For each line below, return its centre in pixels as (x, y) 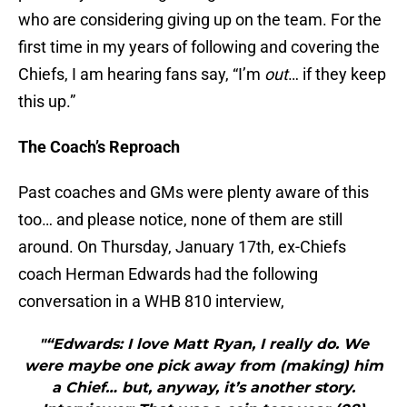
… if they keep (337, 74)
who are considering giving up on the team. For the (200, 20)
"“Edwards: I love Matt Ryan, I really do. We (203, 344)
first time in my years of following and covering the (199, 47)
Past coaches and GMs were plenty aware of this (194, 193)
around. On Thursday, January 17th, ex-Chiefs (182, 247)
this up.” (47, 102)
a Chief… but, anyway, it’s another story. (203, 388)
